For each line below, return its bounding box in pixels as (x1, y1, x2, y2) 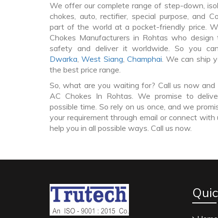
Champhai (127, 54, 162, 64)
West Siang (81, 54, 123, 64)
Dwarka (50, 54, 77, 64)
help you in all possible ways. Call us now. (50, 123, 192, 133)
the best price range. (50, 65, 121, 74)
